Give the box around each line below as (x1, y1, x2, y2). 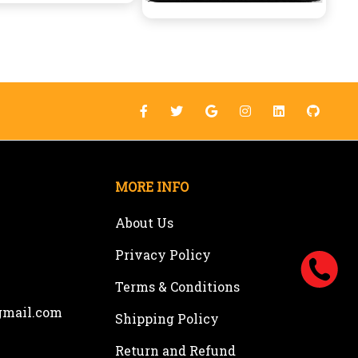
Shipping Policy (115, 310, 220, 327)
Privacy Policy (115, 246, 212, 263)
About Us (115, 214, 174, 231)
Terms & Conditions (115, 278, 241, 295)
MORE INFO (115, 178, 189, 195)
